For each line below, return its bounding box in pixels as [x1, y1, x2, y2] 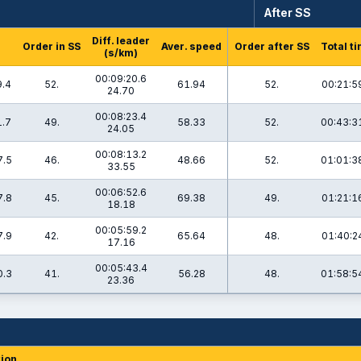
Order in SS [23, 40, 81, 52]
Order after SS [234, 40, 309, 52]
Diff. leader [92, 35, 150, 47]
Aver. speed [161, 40, 222, 52]
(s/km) [104, 47, 138, 59]
